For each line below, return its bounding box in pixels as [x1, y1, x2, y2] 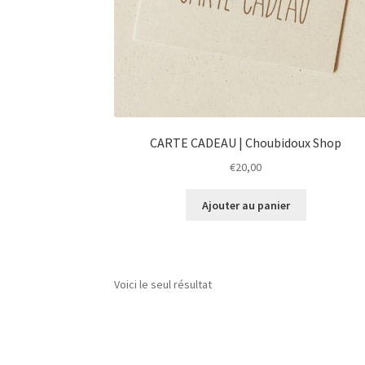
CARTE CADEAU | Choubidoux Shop [150, 134, 342, 152]
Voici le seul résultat [114, 277, 213, 292]
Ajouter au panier [201, 197, 290, 213]
